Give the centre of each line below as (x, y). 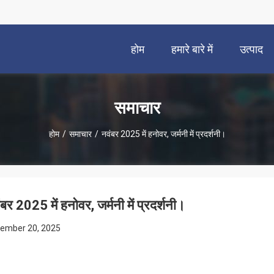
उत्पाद (251, 50)
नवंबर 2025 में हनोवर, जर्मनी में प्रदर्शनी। (163, 134)
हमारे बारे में (192, 50)
